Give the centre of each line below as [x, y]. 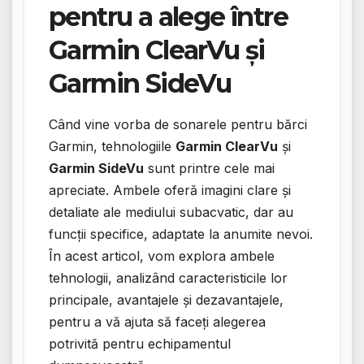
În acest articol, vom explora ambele [162, 256]
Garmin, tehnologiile [112, 147]
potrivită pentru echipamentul [140, 344]
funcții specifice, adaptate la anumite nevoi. [181, 234]
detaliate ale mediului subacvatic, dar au [171, 212]
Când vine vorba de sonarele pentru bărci [178, 125]
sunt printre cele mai [209, 169]
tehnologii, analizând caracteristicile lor [168, 278]
